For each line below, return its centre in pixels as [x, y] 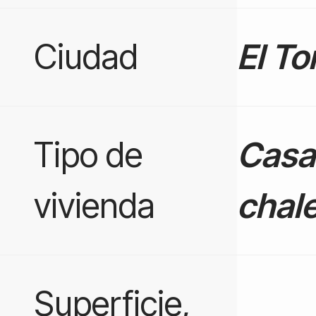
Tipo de [88, 154]
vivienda [95, 205]
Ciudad [86, 56]
